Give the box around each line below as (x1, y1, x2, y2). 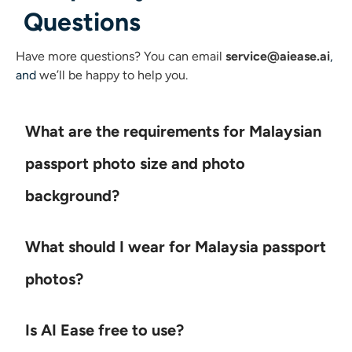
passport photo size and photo (25, 153, 245, 173)
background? (25, 185, 119, 205)
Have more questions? (16, 48, 144, 64)
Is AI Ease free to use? (25, 320, 184, 339)
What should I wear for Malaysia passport (25, 236, 326, 256)
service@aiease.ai (225, 48, 330, 64)
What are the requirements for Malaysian (25, 121, 321, 141)
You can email (144, 48, 225, 64)
